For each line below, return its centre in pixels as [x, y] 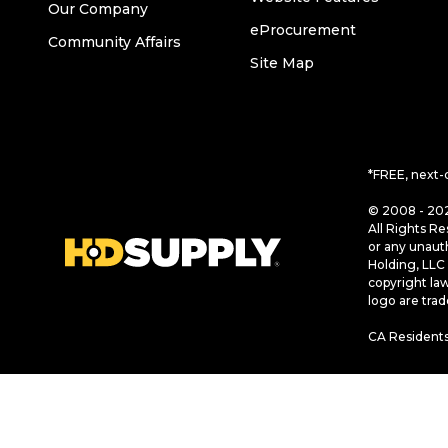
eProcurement [303, 29]
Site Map [282, 62]
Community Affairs [114, 41]
